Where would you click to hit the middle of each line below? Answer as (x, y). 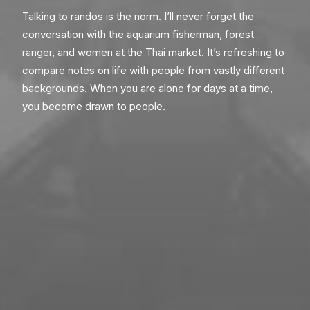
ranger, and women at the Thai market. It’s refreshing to (153, 52)
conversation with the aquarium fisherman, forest (138, 34)
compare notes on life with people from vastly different (153, 70)
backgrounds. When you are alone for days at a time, (147, 88)
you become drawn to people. (94, 106)
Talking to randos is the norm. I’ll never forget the (138, 16)
